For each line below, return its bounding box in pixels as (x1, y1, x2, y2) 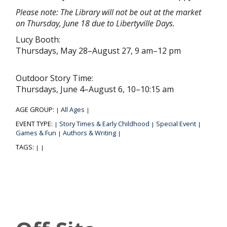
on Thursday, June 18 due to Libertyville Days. (16, 18, 177, 29)
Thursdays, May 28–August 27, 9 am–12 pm (16, 45, 181, 57)
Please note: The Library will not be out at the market (16, 7, 201, 18)
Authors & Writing (63, 128, 116, 138)
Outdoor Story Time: (16, 72, 93, 84)
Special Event (156, 119, 196, 129)
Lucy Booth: (16, 34, 60, 46)
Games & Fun (16, 128, 56, 138)
